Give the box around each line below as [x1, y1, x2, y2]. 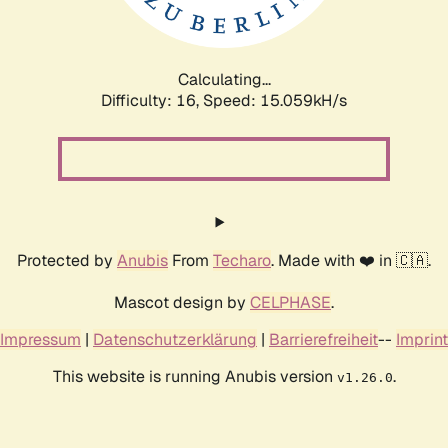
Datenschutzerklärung [93, 328, 257, 350]
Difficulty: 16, [101, 89, 203, 111]
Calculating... [177, 68, 271, 90]
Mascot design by [114, 291, 250, 313]
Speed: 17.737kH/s [203, 89, 347, 111]
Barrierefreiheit [269, 328, 378, 350]
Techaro [213, 249, 271, 271]
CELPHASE [250, 291, 331, 313]
